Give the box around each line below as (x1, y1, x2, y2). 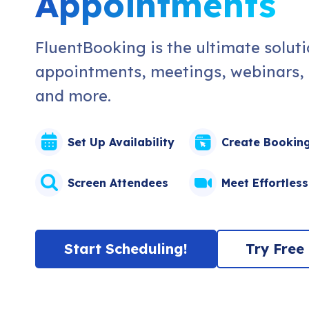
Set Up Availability (68, 135, 175, 149)
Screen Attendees (68, 176, 168, 190)
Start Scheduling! (64, 240, 188, 257)
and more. (35, 86, 111, 106)
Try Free (246, 240, 304, 257)
